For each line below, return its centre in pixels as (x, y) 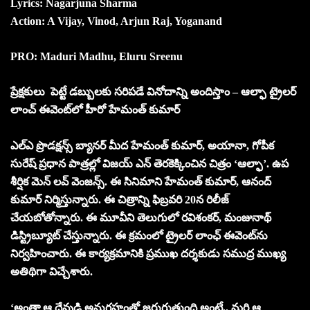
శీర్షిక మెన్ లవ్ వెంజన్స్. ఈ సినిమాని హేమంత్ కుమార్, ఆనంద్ (141, 181)
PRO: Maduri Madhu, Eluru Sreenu (98, 56)
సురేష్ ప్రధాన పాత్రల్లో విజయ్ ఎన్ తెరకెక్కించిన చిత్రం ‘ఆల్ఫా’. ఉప (149, 163)
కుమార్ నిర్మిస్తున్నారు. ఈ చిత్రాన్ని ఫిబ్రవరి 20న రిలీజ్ (120, 199)
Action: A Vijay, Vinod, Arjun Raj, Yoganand (116, 21)
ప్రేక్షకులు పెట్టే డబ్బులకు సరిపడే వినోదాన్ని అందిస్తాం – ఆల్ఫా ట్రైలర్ (153, 91)
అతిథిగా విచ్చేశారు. (52, 271)
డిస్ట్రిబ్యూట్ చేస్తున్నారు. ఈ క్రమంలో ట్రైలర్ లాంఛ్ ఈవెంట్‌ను (139, 235)
